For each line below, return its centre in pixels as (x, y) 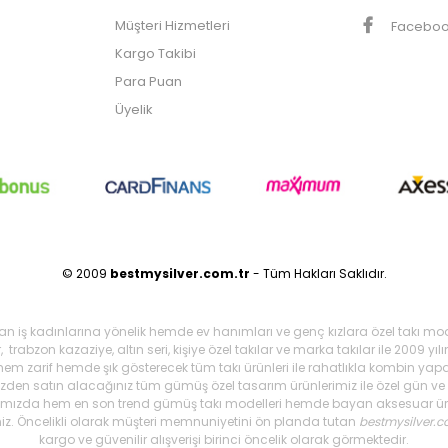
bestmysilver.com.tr (179, 273)
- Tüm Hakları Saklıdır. (318, 273)
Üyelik (134, 110)
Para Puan (149, 82)
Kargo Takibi (156, 54)
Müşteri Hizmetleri (173, 26)
